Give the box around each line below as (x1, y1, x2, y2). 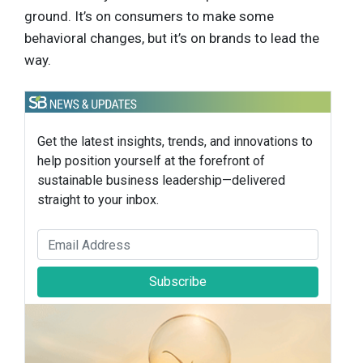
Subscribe (149, 274, 207, 290)
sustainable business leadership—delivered (37, 173, 285, 189)
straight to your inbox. (37, 192, 159, 208)
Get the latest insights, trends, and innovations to (37, 134, 313, 150)
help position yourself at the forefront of (37, 153, 265, 169)
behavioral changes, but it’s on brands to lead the (24, 29, 319, 46)
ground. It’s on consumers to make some (24, 7, 274, 24)
